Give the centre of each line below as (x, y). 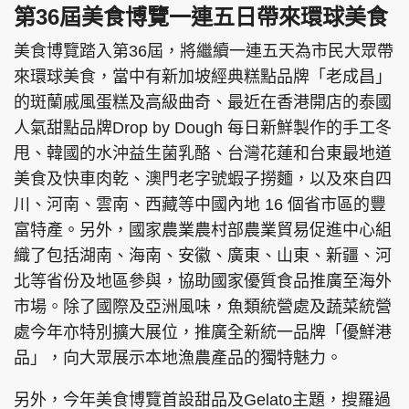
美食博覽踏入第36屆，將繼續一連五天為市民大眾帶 (204, 51)
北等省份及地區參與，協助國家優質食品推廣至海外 (203, 281)
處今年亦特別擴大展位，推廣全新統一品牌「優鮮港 (203, 332)
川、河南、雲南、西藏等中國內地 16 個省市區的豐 (200, 204)
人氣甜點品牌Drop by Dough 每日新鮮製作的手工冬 (203, 128)
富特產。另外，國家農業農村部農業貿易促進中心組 (203, 230)
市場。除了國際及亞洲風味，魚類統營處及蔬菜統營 (203, 307)
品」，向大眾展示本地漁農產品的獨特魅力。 (178, 358)
